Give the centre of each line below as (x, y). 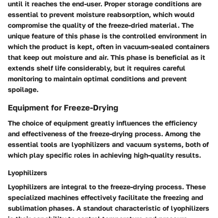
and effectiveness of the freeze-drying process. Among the (104, 134)
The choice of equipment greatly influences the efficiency (102, 123)
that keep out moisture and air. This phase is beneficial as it (107, 57)
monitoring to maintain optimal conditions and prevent (97, 78)
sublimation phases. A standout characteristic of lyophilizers (109, 208)
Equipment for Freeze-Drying (63, 107)
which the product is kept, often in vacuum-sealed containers (109, 46)
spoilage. (23, 89)
